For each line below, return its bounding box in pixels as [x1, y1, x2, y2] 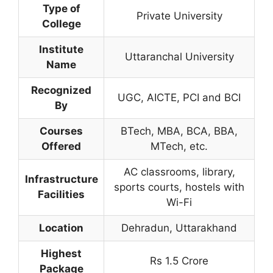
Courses [40, 125, 83, 137]
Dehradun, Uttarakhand [121, 222, 237, 234]
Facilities [38, 188, 85, 200]
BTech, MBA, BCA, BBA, [121, 125, 238, 137]
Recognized [31, 84, 91, 96]
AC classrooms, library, [123, 166, 235, 178]
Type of [42, 2, 80, 15]
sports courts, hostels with [114, 181, 244, 193]
